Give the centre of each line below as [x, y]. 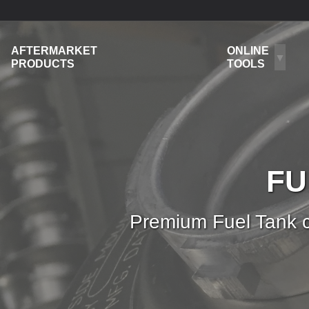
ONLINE [248, 51]
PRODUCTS [43, 64]
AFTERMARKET [54, 51]
